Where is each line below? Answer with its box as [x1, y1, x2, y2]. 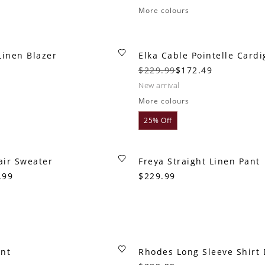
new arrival [144, 80, 180, 91]
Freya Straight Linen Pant [138, 156, 260, 167]
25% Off [144, 115, 172, 125]
